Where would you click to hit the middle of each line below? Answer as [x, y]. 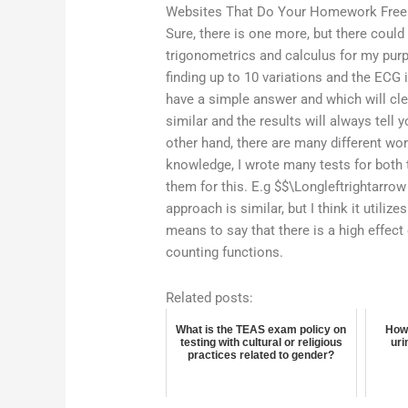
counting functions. [225, 252]
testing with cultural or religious [261, 342]
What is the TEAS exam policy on [261, 329]
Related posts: [210, 297]
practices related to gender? [261, 355]
